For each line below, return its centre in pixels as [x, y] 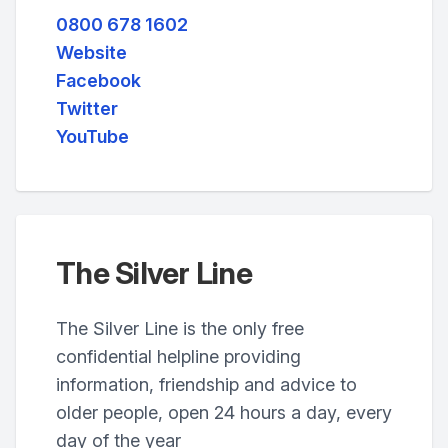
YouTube [92, 136]
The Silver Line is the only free [180, 328]
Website [91, 52]
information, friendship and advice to [206, 384]
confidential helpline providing [178, 356]
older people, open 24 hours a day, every [224, 412]
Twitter [87, 108]
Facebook [98, 80]
